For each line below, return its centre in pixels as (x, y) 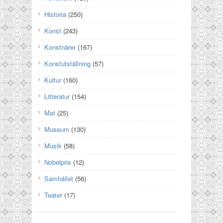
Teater (53, 195)
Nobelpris (58, 162)
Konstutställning (67, 63)
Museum (57, 129)
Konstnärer (60, 47)
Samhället (59, 178)
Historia (55, 14)
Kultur (53, 80)
